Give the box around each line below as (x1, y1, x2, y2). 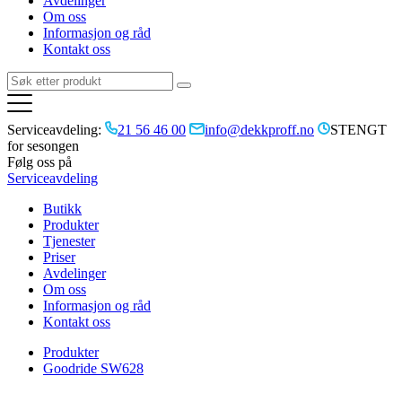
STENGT (330, 122, 387, 137)
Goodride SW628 (43, 361, 144, 376)
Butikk (43, 201, 82, 216)
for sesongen (7, 138, 79, 153)
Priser (43, 249, 75, 265)
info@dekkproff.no (205, 122, 314, 137)
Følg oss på (7, 154, 72, 170)
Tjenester (43, 233, 95, 249)
